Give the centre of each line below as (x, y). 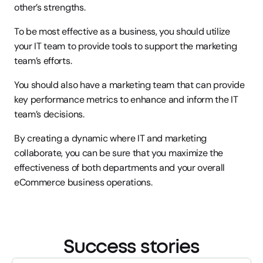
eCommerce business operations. (83, 182)
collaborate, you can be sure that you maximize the (119, 153)
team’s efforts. (43, 61)
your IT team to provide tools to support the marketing (126, 46)
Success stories (131, 247)
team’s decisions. (49, 114)
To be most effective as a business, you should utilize (122, 31)
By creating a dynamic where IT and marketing (110, 138)
